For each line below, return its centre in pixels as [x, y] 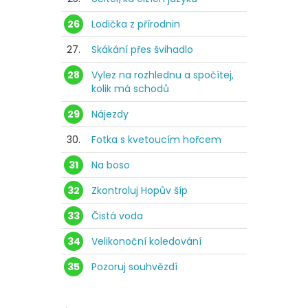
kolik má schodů [130, 88]
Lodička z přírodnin [136, 24]
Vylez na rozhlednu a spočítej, [163, 75]
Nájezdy [110, 114]
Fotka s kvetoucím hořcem [156, 139]
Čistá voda [117, 216]
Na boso [111, 165]
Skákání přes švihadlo [142, 49]
